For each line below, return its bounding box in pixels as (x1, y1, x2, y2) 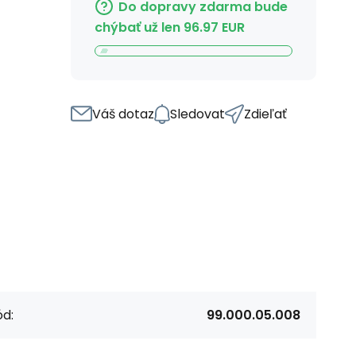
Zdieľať (244, 104, 287, 123)
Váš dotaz (92, 104, 154, 123)
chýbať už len (95, 17, 180, 37)
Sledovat (170, 104, 225, 123)
